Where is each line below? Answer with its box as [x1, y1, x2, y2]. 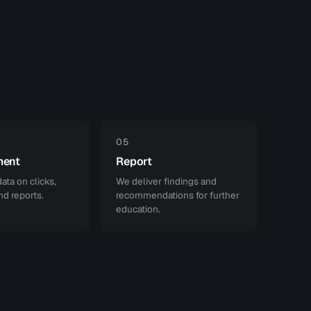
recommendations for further [116, 189, 240, 201]
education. [116, 203, 161, 215]
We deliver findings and [116, 175, 217, 187]
